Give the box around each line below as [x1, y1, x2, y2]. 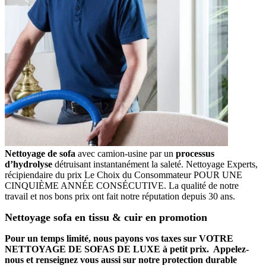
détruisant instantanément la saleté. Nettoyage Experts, [52, 159, 258, 169]
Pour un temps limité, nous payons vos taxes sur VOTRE [5, 233, 233, 243]
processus [176, 148, 214, 159]
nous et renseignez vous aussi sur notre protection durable [5, 254, 237, 265]
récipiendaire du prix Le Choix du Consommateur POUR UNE [5, 169, 242, 180]
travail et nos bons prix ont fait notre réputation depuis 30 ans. [5, 191, 235, 201]
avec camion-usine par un [75, 148, 176, 159]
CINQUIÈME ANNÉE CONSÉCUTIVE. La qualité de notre [5, 180, 239, 191]
